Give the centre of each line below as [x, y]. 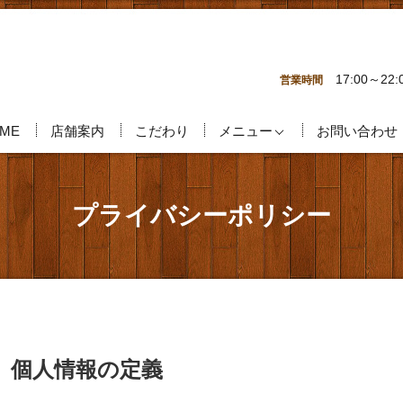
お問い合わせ [357, 130]
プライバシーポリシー [201, 216]
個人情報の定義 [87, 369]
